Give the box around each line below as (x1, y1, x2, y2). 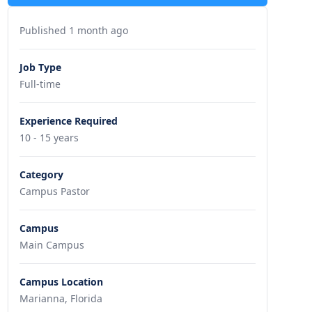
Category (19, 168, 63, 181)
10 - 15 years (19, 131, 79, 144)
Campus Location (19, 275, 103, 288)
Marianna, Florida (19, 292, 102, 305)
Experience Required (19, 114, 118, 127)
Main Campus (19, 238, 84, 251)
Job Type (19, 61, 61, 74)
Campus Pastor (19, 185, 90, 198)
